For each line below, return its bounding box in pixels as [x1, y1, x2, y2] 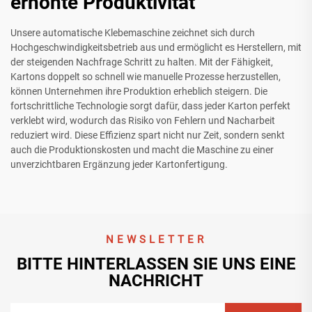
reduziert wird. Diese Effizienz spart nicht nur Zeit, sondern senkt [10, 130, 285, 141]
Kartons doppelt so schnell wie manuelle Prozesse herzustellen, [10, 71, 281, 83]
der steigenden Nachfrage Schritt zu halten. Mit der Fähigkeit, [10, 56, 273, 68]
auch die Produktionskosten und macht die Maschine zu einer [10, 144, 274, 156]
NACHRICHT [109, 271, 203, 291]
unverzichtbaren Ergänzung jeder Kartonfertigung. [10, 159, 228, 171]
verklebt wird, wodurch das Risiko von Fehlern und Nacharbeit [10, 115, 275, 127]
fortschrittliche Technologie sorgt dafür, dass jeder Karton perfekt [10, 100, 290, 112]
